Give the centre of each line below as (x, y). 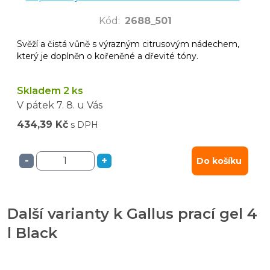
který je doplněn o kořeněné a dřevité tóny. (108, 56)
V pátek (36, 105)
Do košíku (219, 161)
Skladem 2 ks (50, 90)
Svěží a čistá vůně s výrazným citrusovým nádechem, (128, 44)
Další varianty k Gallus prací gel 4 (132, 213)
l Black (32, 233)
